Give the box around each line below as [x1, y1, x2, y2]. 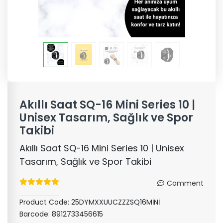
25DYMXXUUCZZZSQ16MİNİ [71, 197, 160, 207]
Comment [167, 178, 204, 188]
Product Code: [19, 197, 71, 207]
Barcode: [19, 209, 52, 219]
